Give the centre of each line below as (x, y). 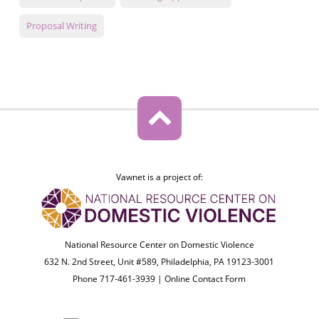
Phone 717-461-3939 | (119, 279)
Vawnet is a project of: (159, 177)
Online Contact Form (205, 279)
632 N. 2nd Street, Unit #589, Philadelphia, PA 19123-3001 (159, 262)
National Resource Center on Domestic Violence (159, 245)
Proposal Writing (61, 26)
